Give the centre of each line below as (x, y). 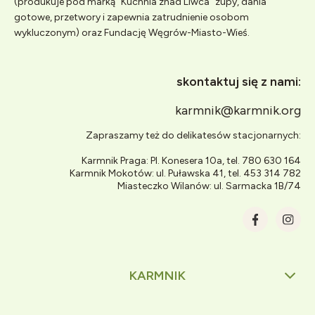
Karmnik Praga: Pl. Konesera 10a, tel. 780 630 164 (191, 160)
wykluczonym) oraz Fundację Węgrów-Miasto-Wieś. (133, 32)
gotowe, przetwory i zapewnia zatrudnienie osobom (131, 17)
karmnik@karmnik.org (238, 110)
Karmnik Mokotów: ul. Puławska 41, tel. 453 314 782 (185, 173)
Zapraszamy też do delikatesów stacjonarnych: (193, 135)
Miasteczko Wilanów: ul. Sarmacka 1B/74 (209, 186)
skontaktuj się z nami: (239, 81)
